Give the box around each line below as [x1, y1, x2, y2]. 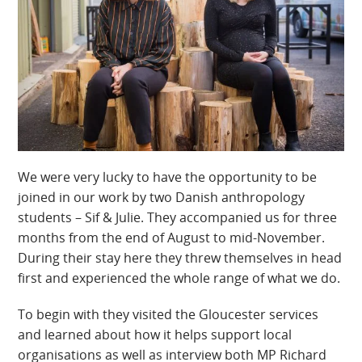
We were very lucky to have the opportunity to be [18, 167, 318, 186]
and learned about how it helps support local [18, 325, 293, 343]
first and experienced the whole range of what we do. [18, 268, 341, 287]
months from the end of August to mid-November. [18, 228, 326, 246]
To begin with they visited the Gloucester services [18, 305, 319, 323]
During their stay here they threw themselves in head [18, 248, 343, 267]
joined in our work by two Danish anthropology [18, 187, 305, 206]
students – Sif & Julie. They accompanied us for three [18, 208, 338, 226]
